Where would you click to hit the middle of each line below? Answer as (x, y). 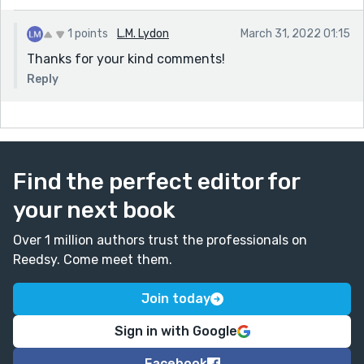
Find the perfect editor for (156, 181)
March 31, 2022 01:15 (295, 33)
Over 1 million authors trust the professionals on (160, 240)
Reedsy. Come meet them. (93, 259)
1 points (88, 33)
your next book (94, 210)
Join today (175, 298)
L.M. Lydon (143, 33)
